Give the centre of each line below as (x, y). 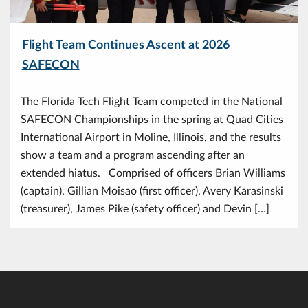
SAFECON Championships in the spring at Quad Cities (152, 119)
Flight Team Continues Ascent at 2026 (125, 44)
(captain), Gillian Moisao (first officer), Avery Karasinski (152, 190)
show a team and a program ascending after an (133, 155)
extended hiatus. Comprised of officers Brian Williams (153, 173)
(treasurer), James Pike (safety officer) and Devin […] (145, 208)
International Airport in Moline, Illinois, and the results (151, 137)
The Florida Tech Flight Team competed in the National (152, 101)
